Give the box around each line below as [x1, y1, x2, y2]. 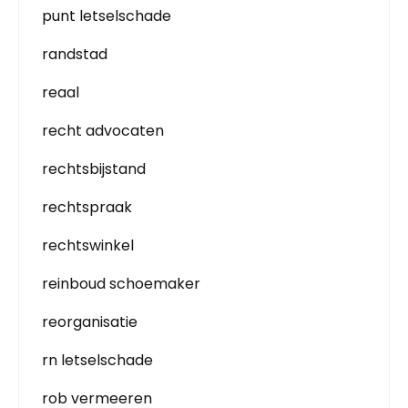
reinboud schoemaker [42, 273, 200, 294]
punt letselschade [42, 5, 171, 26]
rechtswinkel [42, 235, 134, 256]
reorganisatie [42, 311, 138, 332]
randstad [42, 44, 107, 65]
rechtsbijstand [42, 158, 146, 179]
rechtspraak [42, 197, 132, 218]
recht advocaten [42, 120, 164, 141]
